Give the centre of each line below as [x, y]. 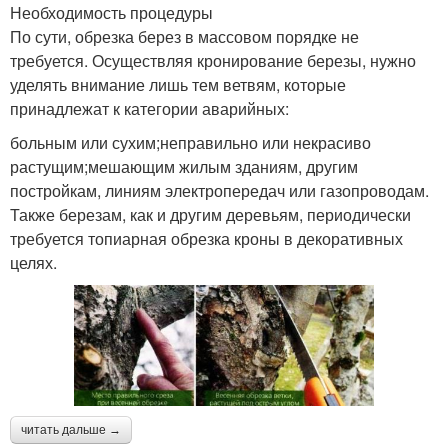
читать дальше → [71, 429]
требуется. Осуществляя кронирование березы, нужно [213, 60]
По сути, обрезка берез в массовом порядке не [184, 36]
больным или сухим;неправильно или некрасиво [190, 142]
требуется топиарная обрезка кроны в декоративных [206, 238]
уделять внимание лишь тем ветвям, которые [178, 84]
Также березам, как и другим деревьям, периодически [210, 214]
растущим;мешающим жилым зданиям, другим [184, 166]
